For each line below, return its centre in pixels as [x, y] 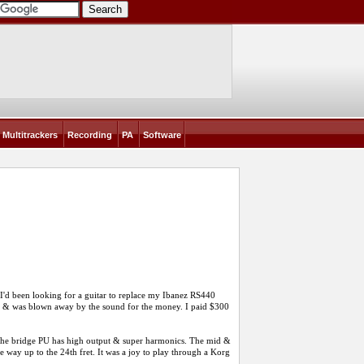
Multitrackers [30, 135]
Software [162, 135]
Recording [89, 135]
